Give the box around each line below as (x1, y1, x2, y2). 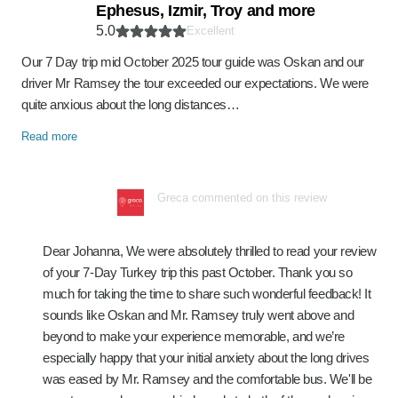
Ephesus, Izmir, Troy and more (96, 2, 315, 20)
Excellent (187, 24, 235, 37)
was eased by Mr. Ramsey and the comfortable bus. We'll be (43, 371, 372, 386)
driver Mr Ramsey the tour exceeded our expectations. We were (21, 76, 369, 91)
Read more (21, 130, 77, 143)
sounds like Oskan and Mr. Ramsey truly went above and (43, 307, 354, 322)
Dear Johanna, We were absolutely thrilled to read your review (43, 243, 377, 259)
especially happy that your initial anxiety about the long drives (43, 350, 370, 365)
